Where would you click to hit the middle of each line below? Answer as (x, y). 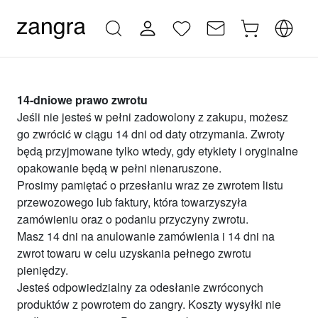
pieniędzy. (43, 270)
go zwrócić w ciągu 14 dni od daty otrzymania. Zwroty (151, 134)
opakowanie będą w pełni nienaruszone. (119, 168)
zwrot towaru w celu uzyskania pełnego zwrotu (134, 253)
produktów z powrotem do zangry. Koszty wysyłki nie (149, 304)
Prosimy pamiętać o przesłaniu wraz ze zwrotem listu (150, 185)
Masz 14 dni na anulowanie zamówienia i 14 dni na (146, 236)
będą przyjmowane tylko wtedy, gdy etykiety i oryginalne (158, 151)
